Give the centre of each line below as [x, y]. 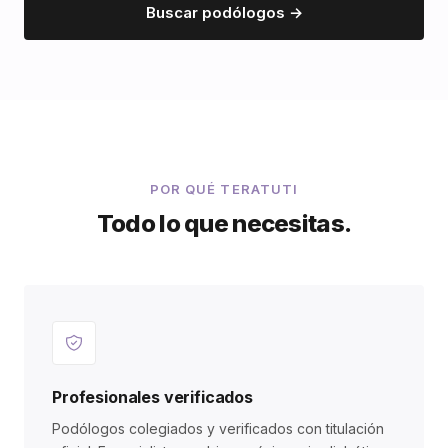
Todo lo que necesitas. [224, 223]
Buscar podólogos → [224, 12]
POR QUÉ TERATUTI [224, 189]
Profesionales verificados [152, 397]
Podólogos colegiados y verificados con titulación [218, 428]
